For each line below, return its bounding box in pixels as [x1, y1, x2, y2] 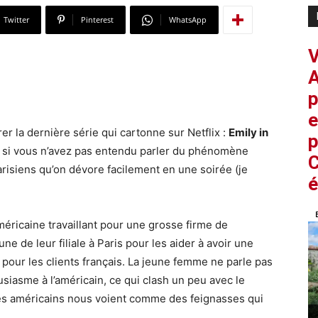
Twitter [4, 14, 29, 25]
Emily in [229, 126, 268, 139]
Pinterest [81, 14, 114, 25]
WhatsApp [169, 14, 207, 25]
